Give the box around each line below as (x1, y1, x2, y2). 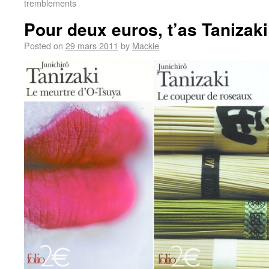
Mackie (132, 39, 159, 52)
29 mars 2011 (65, 39, 118, 52)
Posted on (24, 39, 63, 52)
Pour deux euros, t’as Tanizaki (24, 17, 268, 41)
